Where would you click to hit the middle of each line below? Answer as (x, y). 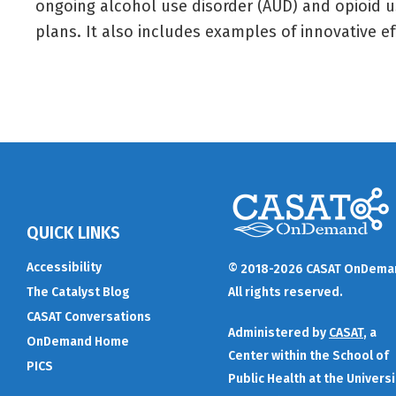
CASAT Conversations (89, 316)
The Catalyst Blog (78, 292)
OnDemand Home (78, 341)
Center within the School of (308, 356)
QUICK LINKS (73, 232)
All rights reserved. (286, 292)
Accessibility (64, 267)
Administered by (278, 333)
